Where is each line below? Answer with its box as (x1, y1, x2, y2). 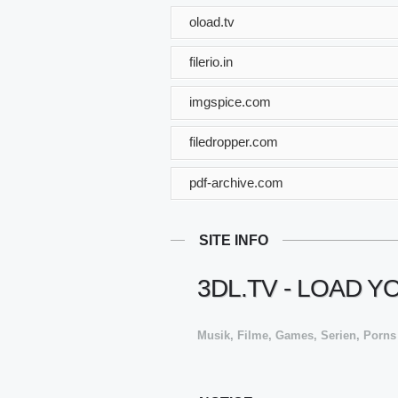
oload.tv (189, 13, 235, 29)
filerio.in (189, 53, 233, 69)
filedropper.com (189, 133, 278, 149)
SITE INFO (199, 232, 268, 248)
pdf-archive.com (189, 174, 283, 190)
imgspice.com (189, 93, 271, 109)
